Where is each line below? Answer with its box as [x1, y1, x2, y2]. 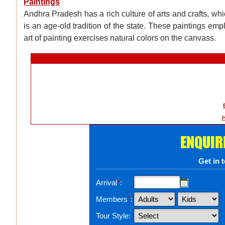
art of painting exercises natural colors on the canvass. [24, 34, 216, 43]
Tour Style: [96, 211, 131, 220]
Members [96, 195, 128, 204]
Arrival [96, 178, 117, 187]
